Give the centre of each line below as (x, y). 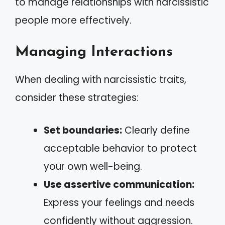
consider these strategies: (77, 98)
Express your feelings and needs (119, 202)
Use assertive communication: (119, 184)
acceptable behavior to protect (120, 148)
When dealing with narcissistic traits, (101, 80)
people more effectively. (73, 20)
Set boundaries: (83, 130)
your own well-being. (93, 166)
